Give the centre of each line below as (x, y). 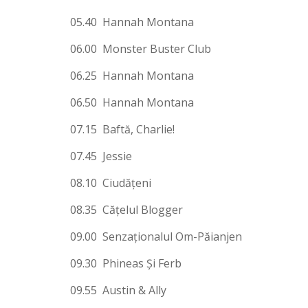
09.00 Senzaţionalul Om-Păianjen (156, 236)
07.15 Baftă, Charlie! (122, 129)
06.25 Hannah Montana (132, 75)
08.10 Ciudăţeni (111, 183)
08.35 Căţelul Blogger (126, 209)
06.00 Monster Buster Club (141, 48)
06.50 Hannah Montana (132, 102)
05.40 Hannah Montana (132, 22)
